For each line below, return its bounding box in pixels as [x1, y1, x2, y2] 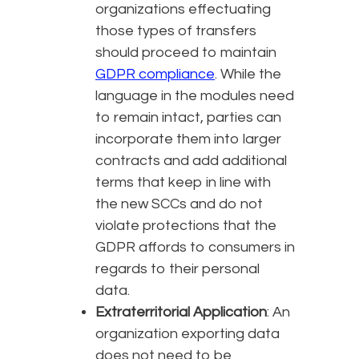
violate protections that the [95, 217, 276, 233]
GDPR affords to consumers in [95, 239, 295, 255]
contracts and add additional [95, 152, 287, 168]
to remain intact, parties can [95, 109, 281, 125]
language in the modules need [95, 87, 294, 103]
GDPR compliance [95, 66, 215, 82]
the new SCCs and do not [95, 196, 263, 212]
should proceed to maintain [95, 44, 276, 60]
